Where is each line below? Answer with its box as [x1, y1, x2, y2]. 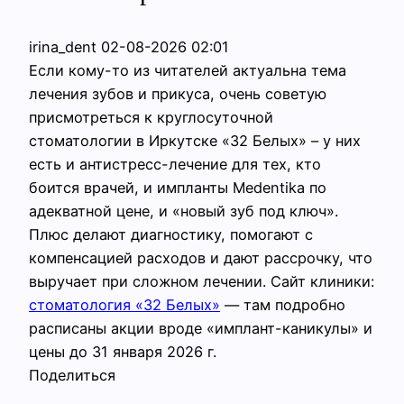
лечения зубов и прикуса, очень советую [29, 84, 326, 103]
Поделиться [29, 365, 115, 384]
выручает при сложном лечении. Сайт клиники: [29, 271, 374, 290]
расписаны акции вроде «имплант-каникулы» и [29, 318, 372, 337]
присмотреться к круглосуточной [29, 107, 273, 126]
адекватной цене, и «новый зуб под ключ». [29, 201, 338, 220]
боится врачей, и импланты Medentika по [29, 178, 326, 197]
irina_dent [29, 37, 96, 56]
